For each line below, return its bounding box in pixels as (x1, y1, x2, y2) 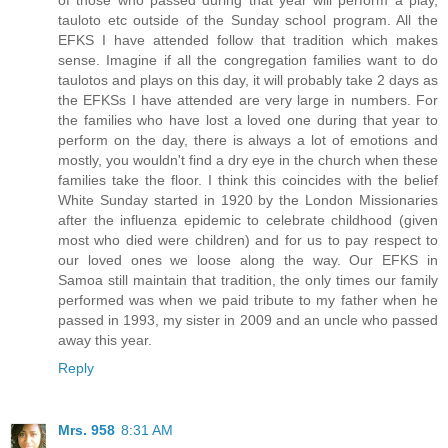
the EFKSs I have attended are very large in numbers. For (58, 91, 438, 108)
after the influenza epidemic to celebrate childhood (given (58, 211, 438, 228)
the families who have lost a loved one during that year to (58, 111, 438, 128)
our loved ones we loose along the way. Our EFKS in (58, 251, 438, 268)
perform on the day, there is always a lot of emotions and (58, 131, 438, 148)
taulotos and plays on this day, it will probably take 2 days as (58, 71, 438, 88)
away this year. (58, 331, 152, 348)
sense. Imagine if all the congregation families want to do (58, 51, 438, 68)
